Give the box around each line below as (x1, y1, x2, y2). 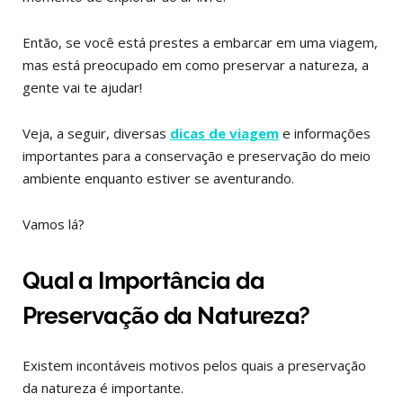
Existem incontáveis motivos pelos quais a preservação (22, 355, 366, 374)
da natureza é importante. (22, 378, 184, 397)
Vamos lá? (22, 215, 85, 233)
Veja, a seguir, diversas (22, 124, 170, 142)
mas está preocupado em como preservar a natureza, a (22, 56, 369, 74)
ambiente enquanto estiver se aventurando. (22, 169, 294, 187)
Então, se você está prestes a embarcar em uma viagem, (22, 33, 378, 51)
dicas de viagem (170, 124, 279, 142)
